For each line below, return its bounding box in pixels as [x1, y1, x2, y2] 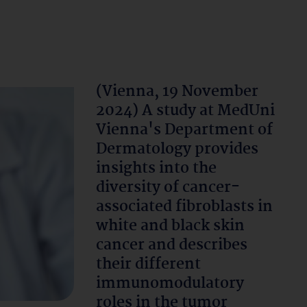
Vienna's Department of [96, 118, 273, 143]
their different [96, 252, 201, 277]
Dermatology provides [96, 137, 258, 162]
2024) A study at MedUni [96, 99, 275, 123]
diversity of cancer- [96, 175, 240, 200]
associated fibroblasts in [96, 195, 273, 219]
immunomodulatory [96, 271, 244, 296]
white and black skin [96, 214, 245, 238]
